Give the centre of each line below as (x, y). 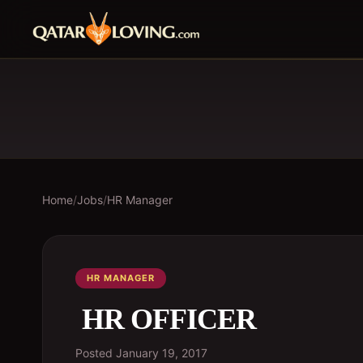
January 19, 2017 (162, 353)
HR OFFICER (166, 319)
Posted (96, 353)
